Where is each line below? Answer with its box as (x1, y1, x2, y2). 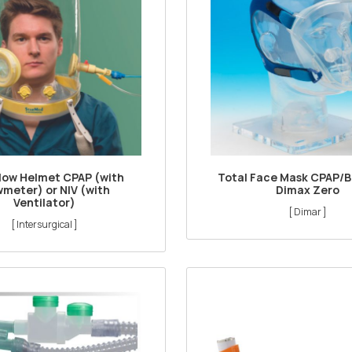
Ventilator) (13, 194, 75, 210)
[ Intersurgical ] (10, 217, 78, 231)
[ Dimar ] (288, 204, 327, 218)
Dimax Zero (275, 181, 339, 197)
